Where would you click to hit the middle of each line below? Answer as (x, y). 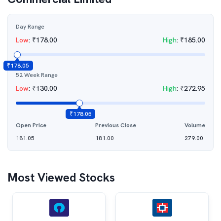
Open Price (31, 125)
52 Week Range (37, 75)
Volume (195, 125)
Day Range (30, 27)
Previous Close (115, 125)
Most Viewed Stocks (61, 177)
